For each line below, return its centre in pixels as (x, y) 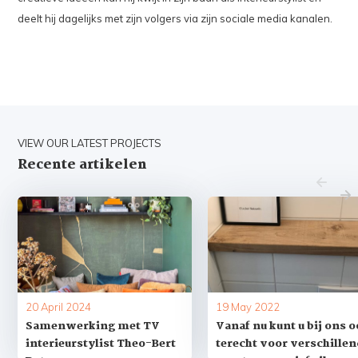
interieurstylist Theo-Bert (101, 343)
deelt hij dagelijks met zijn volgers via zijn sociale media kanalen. (175, 18)
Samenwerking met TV (93, 326)
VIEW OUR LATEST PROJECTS (90, 143)
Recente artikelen (83, 165)
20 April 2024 (59, 306)
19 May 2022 (248, 306)
